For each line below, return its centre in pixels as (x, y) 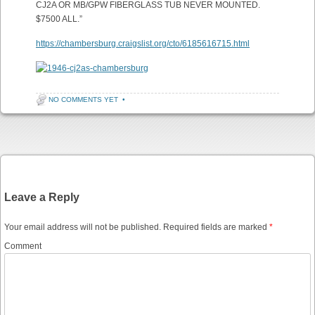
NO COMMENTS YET (83, 99)
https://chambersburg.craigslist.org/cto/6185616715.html (143, 44)
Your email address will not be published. (83, 227)
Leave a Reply (42, 197)
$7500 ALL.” (59, 19)
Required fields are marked (215, 227)
